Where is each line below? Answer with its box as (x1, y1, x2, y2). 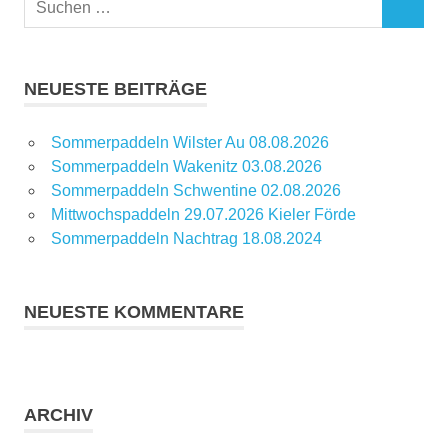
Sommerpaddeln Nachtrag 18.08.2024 (50, 230, 322, 248)
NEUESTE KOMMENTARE (24, 302, 244, 323)
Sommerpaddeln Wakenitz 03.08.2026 (50, 158, 322, 176)
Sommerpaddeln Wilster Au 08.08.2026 (50, 134, 329, 152)
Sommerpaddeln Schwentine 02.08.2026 (50, 182, 341, 200)
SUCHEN (391, 8, 446, 24)
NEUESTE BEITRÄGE (24, 79, 207, 100)
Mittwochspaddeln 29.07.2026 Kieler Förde (50, 206, 356, 224)
